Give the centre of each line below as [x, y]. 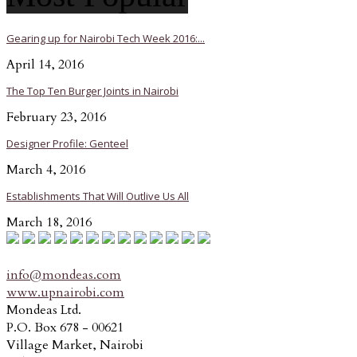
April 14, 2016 [45, 64]
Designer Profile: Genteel [67, 143]
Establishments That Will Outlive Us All [98, 196]
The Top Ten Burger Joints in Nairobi [92, 90]
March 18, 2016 [49, 222]
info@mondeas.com [64, 275]
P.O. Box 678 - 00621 [65, 327]
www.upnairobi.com [65, 292]
